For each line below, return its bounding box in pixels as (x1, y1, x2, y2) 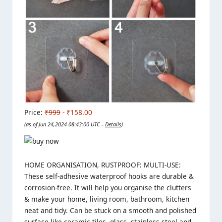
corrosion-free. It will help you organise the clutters (24, 182, 191, 192)
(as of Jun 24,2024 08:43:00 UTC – (24, 120, 105, 128)
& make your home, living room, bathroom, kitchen (24, 194, 189, 204)
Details (105, 120, 121, 128)
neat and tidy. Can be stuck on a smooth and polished (24, 205, 196, 215)
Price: (24, 107, 45, 117)
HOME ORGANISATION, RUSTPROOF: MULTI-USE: (24, 160, 181, 169)
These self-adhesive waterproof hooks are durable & (24, 171, 194, 181)
